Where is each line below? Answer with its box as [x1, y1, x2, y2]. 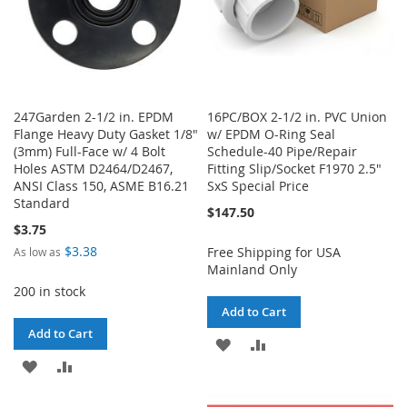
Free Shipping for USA [207, 243, 342, 261]
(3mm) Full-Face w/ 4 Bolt [14, 142, 165, 160]
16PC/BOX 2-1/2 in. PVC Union [207, 107, 388, 125]
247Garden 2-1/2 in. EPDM [14, 107, 174, 125]
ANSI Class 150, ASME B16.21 [14, 176, 189, 194]
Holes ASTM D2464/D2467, [14, 159, 173, 177]
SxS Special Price [207, 176, 310, 194]
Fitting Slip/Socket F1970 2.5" [207, 159, 382, 177]
